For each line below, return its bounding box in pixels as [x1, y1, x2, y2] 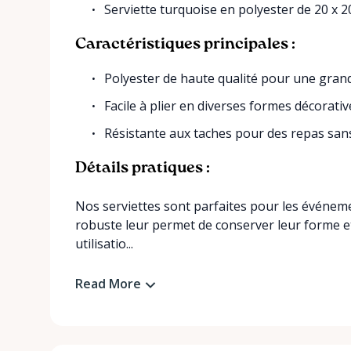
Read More [75, 275, 141, 292]
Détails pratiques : [75, 161, 210, 176]
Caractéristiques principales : [75, 37, 295, 52]
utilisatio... [75, 235, 133, 252]
